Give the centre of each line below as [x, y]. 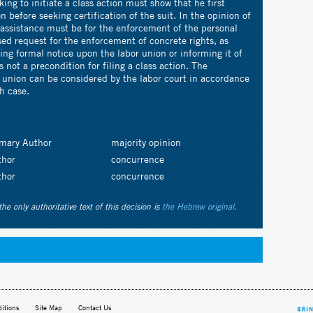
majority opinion [146, 142]
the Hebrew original [198, 206]
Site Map [49, 307]
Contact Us [95, 307]
